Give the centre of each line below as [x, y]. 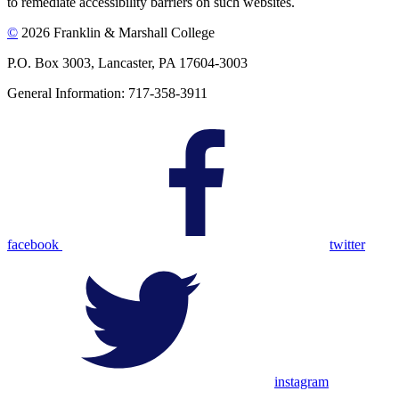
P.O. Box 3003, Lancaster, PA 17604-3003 [127, 63]
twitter [347, 245]
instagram [301, 382]
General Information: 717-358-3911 [107, 94]
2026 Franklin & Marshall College [116, 33]
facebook [35, 245]
